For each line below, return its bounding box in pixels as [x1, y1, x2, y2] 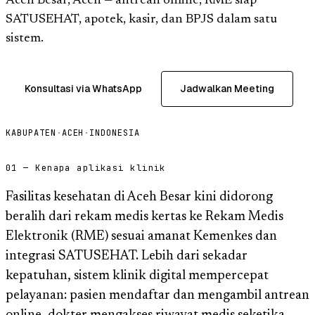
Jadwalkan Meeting [180, 82, 274, 95]
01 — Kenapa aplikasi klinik [6, 162, 166, 174]
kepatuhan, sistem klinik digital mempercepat [6, 269, 269, 283]
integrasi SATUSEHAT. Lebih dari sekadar [6, 249, 247, 263]
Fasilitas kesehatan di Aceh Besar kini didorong [6, 190, 273, 204]
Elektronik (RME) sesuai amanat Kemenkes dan [6, 229, 277, 243]
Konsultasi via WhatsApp [25, 82, 142, 95]
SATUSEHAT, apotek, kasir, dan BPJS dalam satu [6, 13, 277, 26]
